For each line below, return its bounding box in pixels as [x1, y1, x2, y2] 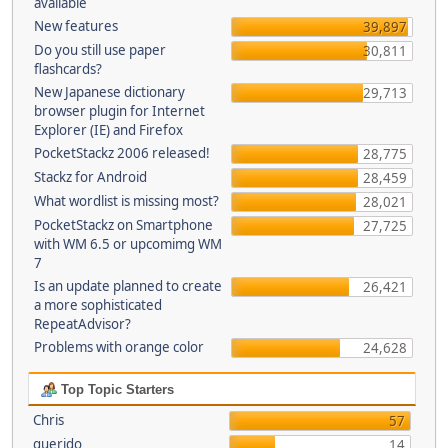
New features [34, 17, 118, 35]
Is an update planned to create [34, 277, 222, 295]
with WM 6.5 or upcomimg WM [34, 235, 222, 253]
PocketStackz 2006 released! [34, 144, 210, 162]
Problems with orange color [34, 338, 204, 356]
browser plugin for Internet [34, 102, 205, 120]
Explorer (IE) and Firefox [34, 121, 183, 139]
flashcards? [34, 60, 102, 78]
